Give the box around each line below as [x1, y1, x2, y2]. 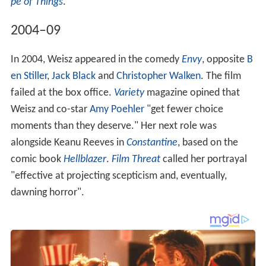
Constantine [126, 137, 178, 149]
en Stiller [10, 71, 47, 83]
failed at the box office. [10, 87, 114, 99]
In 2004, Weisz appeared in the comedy [10, 54, 182, 66]
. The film [200, 71, 241, 83]
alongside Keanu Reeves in [10, 137, 126, 149]
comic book [10, 154, 64, 166]
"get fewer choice [144, 104, 223, 116]
